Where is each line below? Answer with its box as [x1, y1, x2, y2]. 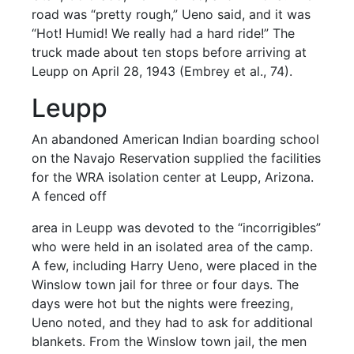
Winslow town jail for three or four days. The [32, 277, 299, 292]
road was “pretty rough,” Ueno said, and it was [32, 6, 311, 22]
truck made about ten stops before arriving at [32, 44, 307, 60]
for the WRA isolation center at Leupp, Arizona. [32, 169, 314, 185]
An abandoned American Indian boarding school [32, 131, 320, 147]
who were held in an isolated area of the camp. [32, 239, 314, 254]
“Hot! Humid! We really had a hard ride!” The [32, 25, 296, 41]
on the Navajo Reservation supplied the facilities [32, 150, 322, 166]
